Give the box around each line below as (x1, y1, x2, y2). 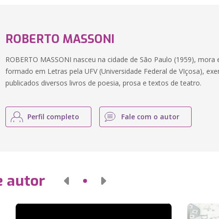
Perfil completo (27, 112, 80, 121)
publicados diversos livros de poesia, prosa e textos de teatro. (5, 78, 202, 88)
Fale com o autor (121, 112, 180, 121)
